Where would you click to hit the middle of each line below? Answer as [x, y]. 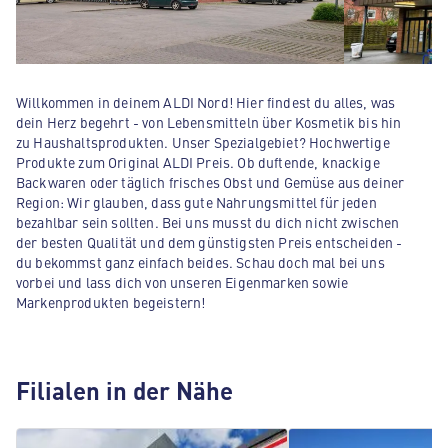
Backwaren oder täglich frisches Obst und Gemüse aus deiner [210, 182]
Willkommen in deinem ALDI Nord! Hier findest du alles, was [206, 102]
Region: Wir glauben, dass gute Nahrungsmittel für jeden [196, 202]
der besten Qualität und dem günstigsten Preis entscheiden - [209, 242]
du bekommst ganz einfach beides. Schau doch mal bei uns [200, 262]
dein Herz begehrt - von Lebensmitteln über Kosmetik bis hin [209, 122]
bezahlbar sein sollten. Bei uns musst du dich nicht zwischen [208, 222]
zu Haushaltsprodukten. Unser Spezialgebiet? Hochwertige [203, 142]
